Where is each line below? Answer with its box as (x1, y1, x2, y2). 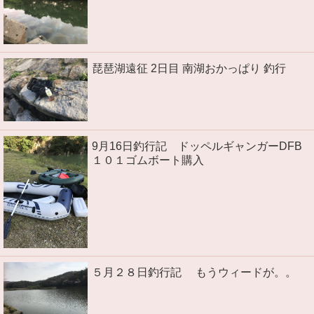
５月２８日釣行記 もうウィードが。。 (92, 266, 296, 279)
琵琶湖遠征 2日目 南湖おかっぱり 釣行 (92, 62, 286, 75)
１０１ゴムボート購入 (92, 153, 204, 166)
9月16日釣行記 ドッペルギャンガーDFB (92, 139, 302, 152)
